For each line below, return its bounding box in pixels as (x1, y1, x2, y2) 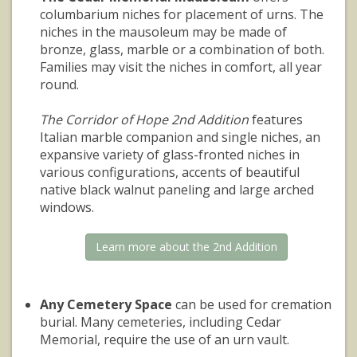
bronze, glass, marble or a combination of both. (40, 41, 324, 59)
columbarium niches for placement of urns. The (40, 6, 324, 24)
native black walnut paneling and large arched (40, 181, 314, 199)
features (249, 111, 303, 129)
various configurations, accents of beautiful (40, 163, 300, 182)
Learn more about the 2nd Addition (96, 239, 277, 255)
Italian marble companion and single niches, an (40, 128, 320, 147)
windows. (40, 198, 97, 217)
